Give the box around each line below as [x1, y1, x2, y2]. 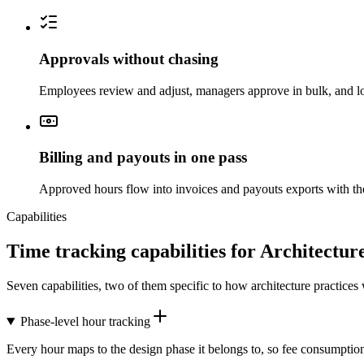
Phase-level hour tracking [19, 314, 150, 328]
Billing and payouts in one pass [39, 149, 247, 167]
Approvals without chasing [39, 50, 219, 68]
